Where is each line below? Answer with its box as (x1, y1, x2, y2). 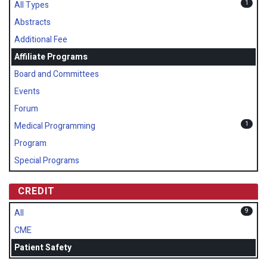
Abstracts (14, 16, 51, 29)
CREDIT (18, 184, 55, 199)
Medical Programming (14, 120, 95, 133)
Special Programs (14, 154, 79, 167)
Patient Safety (14, 241, 72, 254)
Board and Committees (14, 68, 99, 81)
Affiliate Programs (14, 51, 88, 64)
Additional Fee (14, 33, 67, 46)
